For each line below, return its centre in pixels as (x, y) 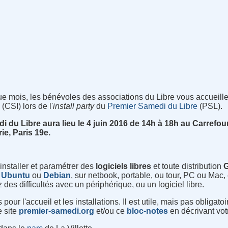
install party (74, 106)
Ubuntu (16, 176)
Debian (57, 176)
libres (141, 166)
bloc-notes (148, 211)
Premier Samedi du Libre (153, 106)
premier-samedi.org (57, 211)
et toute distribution (188, 166)
